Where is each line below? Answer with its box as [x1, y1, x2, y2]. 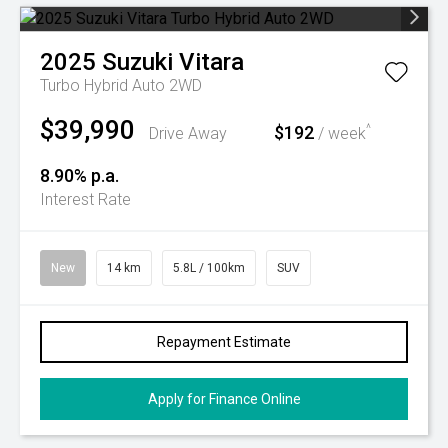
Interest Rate [40, 190, 131, 209]
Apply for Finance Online [147, 391, 301, 407]
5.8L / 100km [173, 261, 245, 275]
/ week [314, 124, 366, 143]
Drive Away [149, 124, 227, 143]
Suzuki [102, 48, 173, 76]
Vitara [179, 48, 244, 76]
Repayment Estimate [157, 334, 291, 350]
